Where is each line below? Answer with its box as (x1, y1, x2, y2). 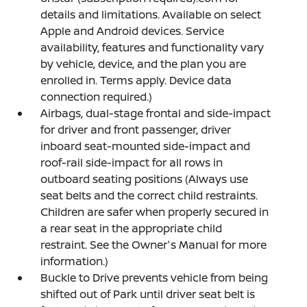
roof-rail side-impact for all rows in (40, 154, 223, 170)
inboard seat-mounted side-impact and (40, 138, 251, 153)
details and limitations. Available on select (40, 6, 262, 22)
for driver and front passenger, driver (40, 121, 232, 137)
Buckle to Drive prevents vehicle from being (40, 269, 269, 285)
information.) (40, 253, 109, 269)
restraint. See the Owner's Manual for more (40, 236, 267, 252)
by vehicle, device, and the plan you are (40, 56, 247, 71)
